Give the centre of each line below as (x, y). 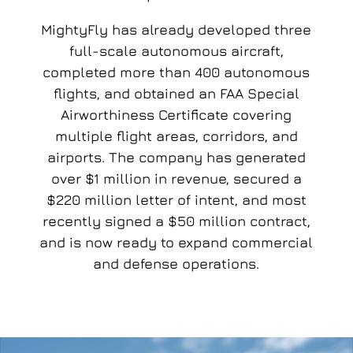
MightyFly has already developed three (176, 30)
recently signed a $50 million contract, (176, 221)
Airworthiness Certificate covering (176, 115)
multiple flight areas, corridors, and (176, 136)
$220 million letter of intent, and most (176, 200)
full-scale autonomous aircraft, (176, 51)
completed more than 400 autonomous (176, 72)
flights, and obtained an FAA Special (176, 94)
